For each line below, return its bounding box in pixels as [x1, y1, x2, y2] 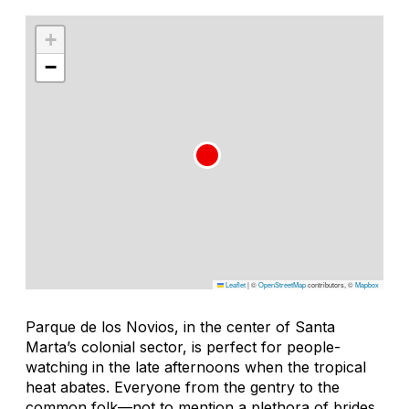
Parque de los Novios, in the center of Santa [26, 317, 335, 336]
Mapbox [355, 278, 379, 289]
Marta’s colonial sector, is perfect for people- [26, 337, 341, 356]
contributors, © [306, 278, 355, 289]
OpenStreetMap [258, 278, 306, 289]
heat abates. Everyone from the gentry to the [26, 377, 340, 396]
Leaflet [224, 278, 246, 289]
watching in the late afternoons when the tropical [26, 357, 366, 376]
